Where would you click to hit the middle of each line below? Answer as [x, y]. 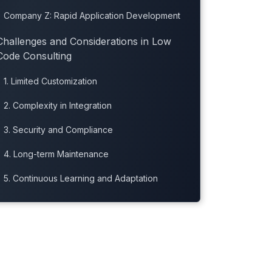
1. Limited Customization [50, 81]
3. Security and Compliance [58, 130]
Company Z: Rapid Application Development [92, 16]
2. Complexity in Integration [57, 106]
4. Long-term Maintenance [56, 154]
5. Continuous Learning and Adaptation [80, 178]
